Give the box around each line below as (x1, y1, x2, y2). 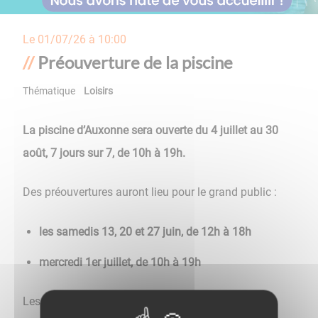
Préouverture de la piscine (38, 52, 233, 73)
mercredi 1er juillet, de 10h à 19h (39, 256, 202, 270)
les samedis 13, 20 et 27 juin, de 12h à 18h (39, 224, 252, 238)
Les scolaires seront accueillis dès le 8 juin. (23, 295, 237, 309)
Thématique (23, 85, 75, 98)
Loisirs (84, 85, 113, 98)
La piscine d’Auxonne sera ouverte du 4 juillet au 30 (23, 124, 278, 138)
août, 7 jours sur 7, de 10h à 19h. (23, 146, 185, 160)
